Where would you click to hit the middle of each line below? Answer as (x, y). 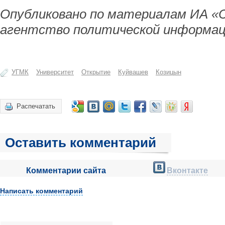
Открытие (96, 72)
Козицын (168, 72)
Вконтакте (187, 171)
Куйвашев (133, 72)
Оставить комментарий (81, 143)
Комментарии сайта (66, 171)
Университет (55, 72)
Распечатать (36, 106)
